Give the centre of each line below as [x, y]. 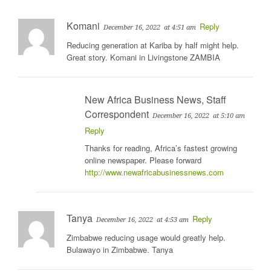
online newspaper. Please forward [143, 160]
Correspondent [117, 114]
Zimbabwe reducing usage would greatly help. [146, 237]
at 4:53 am [173, 220]
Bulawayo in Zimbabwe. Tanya [120, 249]
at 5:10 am [229, 116]
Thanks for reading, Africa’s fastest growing [161, 148]
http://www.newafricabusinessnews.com [154, 172]
